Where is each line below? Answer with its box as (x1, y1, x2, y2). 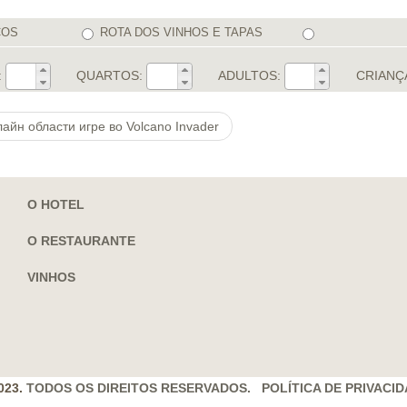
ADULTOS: (218, 67, 282, 83)
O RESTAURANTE (27, 233, 135, 248)
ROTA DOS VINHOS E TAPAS (99, 25, 263, 39)
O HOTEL (27, 197, 84, 212)
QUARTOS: (76, 67, 144, 83)
